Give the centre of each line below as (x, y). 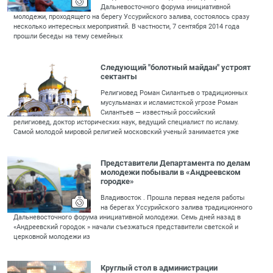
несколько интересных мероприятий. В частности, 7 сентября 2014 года (127, 26)
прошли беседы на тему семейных (68, 36)
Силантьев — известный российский (158, 112)
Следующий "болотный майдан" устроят (176, 67)
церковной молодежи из (52, 237)
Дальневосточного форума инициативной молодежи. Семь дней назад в (127, 218)
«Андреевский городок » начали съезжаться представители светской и (126, 227)
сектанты (119, 76)
